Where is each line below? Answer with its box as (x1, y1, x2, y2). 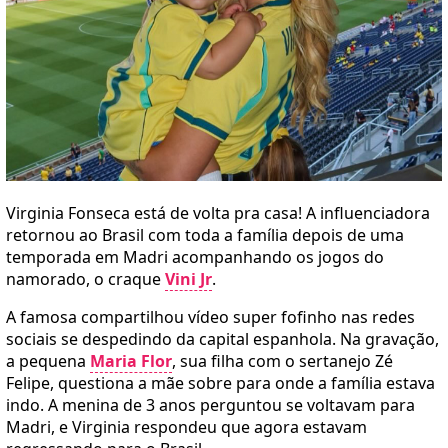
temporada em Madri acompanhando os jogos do (6, 246, 384, 269)
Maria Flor (90, 350, 172, 373)
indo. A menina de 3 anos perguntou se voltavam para (6, 394, 415, 417)
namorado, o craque (6, 268, 165, 291)
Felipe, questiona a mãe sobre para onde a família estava (6, 372, 435, 395)
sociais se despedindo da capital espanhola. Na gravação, (6, 328, 439, 351)
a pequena (6, 350, 90, 373)
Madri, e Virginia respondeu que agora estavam (6, 416, 367, 439)
